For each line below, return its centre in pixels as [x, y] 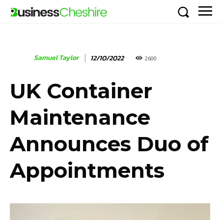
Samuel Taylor [56, 58]
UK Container [81, 91]
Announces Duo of [109, 144]
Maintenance [80, 118]
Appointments [87, 171]
